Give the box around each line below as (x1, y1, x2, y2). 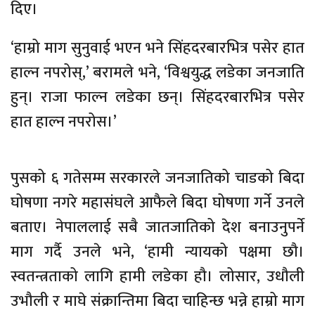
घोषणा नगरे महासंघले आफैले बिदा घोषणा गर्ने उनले (11, 190, 304, 216)
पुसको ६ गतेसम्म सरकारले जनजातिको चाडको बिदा (11, 165, 304, 191)
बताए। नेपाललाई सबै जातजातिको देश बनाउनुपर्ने (11, 214, 304, 240)
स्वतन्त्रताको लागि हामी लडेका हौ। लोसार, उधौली (11, 264, 304, 290)
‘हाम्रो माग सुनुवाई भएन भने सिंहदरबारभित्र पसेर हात (11, 35, 304, 61)
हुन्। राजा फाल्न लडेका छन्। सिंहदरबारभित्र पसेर (11, 84, 304, 110)
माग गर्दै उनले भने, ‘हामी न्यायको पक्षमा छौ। (11, 239, 304, 265)
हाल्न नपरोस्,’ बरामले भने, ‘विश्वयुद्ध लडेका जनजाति (11, 60, 304, 86)
